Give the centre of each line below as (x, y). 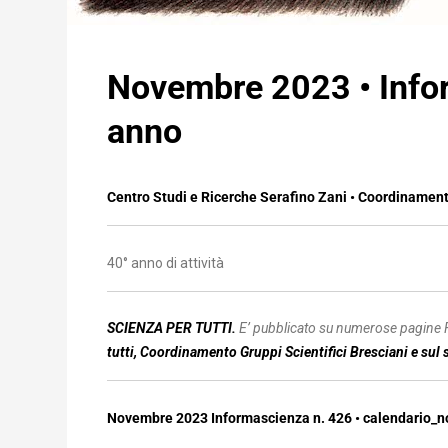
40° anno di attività (165, 262)
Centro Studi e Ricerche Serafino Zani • (232, 197)
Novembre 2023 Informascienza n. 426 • (235, 417)
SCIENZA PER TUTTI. (173, 328)
